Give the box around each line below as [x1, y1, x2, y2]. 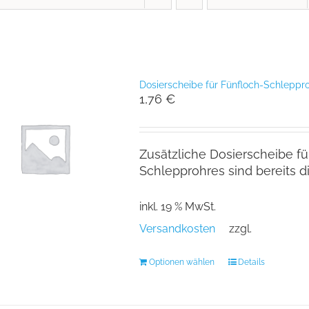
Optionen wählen [148, 257, 215, 267]
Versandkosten [139, 221, 215, 235]
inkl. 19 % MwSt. [139, 199, 216, 213]
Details [237, 257, 265, 267]
